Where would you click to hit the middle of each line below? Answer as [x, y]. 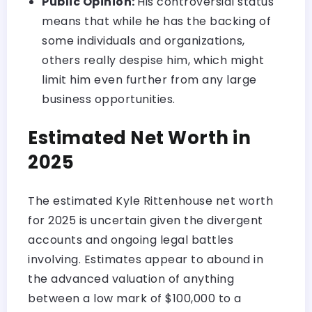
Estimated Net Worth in [139, 138]
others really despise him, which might [153, 60]
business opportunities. [109, 99]
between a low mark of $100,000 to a [135, 298]
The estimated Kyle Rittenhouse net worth [150, 201]
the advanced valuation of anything [131, 279]
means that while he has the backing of [156, 21]
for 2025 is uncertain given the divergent [146, 220]
